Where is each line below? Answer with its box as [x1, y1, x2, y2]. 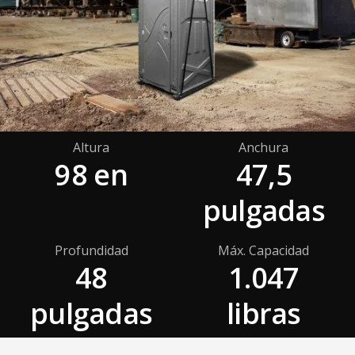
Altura [73, 138, 110, 156]
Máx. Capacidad [218, 241, 310, 259]
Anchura [239, 138, 289, 156]
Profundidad [54, 241, 128, 259]
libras [226, 293, 301, 333]
